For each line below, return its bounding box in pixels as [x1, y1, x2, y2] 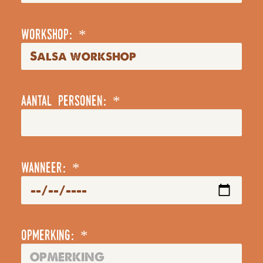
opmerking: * [21, 229, 88, 244]
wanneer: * [21, 161, 80, 176]
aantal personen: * [21, 95, 120, 109]
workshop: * [21, 28, 86, 43]
